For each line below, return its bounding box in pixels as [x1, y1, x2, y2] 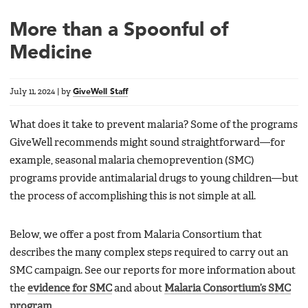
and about [112, 283, 164, 294]
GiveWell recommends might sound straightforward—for [10, 137, 285, 148]
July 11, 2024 [10, 87, 55, 96]
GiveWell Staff [73, 87, 128, 96]
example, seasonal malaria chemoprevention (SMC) [10, 155, 254, 166]
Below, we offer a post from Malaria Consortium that [10, 230, 262, 240]
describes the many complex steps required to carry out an [10, 247, 288, 258]
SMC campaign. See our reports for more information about [10, 265, 296, 276]
